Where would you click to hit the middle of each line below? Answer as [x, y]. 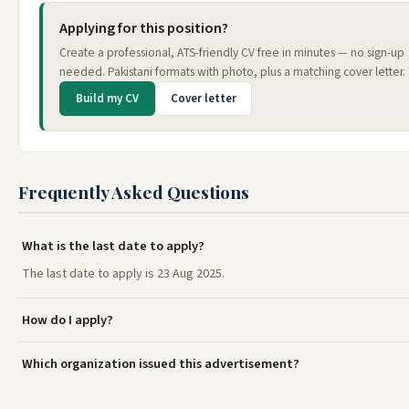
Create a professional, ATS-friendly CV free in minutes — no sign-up [232, 52]
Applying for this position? [144, 28]
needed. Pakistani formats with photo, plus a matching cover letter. [232, 71]
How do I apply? [68, 320]
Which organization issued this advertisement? [161, 363]
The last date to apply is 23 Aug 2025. [123, 273]
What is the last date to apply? [113, 246]
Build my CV [107, 98]
